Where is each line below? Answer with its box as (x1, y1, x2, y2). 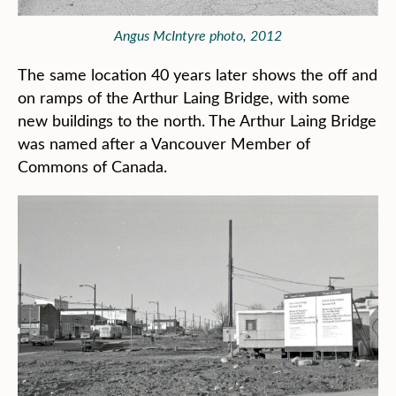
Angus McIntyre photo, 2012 (114, 26, 282, 45)
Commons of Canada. (18, 156, 167, 178)
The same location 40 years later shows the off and (18, 64, 377, 86)
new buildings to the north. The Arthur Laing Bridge (18, 110, 377, 132)
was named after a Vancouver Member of (18, 133, 310, 155)
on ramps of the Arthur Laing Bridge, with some (18, 87, 350, 109)
